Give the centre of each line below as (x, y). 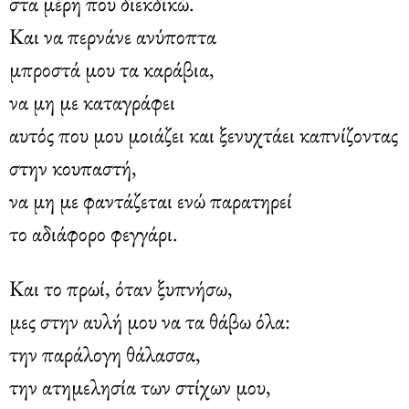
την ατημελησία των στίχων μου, (140, 386)
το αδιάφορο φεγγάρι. (94, 233)
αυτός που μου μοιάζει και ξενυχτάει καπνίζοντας (204, 134)
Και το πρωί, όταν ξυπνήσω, (121, 288)
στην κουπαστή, (73, 167)
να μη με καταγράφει (92, 101)
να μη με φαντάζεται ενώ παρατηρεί (151, 200)
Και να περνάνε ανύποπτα (113, 36)
